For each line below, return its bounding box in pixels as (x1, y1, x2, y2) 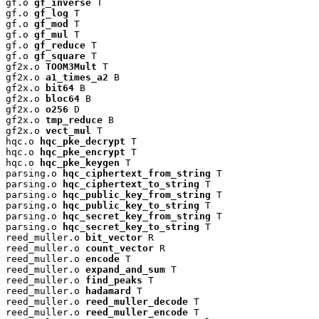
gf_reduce (34, 39, 85, 51)
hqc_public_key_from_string (63, 189, 211, 200)
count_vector (85, 242, 154, 253)
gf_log (34, 7, 68, 19)
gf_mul (34, 28, 68, 40)
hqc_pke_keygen (40, 157, 120, 168)
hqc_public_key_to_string (63, 199, 199, 211)
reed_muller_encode (85, 306, 188, 318)
